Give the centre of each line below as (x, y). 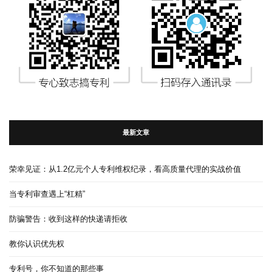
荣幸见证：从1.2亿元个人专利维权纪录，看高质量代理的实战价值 (125, 169)
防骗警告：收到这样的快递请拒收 (68, 219)
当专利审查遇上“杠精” (47, 194)
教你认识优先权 (37, 243)
